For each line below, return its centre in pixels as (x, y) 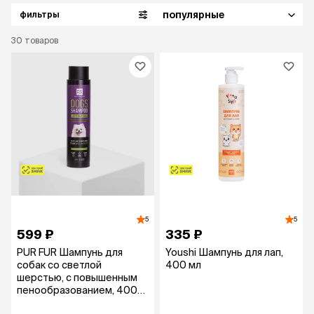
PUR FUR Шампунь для (70, 252)
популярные (193, 14)
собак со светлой (59, 265)
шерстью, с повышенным (77, 277)
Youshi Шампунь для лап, (224, 252)
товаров (41, 40)
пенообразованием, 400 (77, 290)
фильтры (40, 14)
